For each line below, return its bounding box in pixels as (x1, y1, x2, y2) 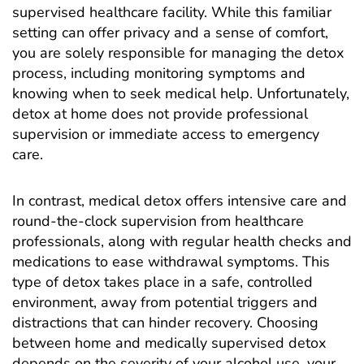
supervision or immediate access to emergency (12, 124, 319, 145)
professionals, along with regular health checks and (12, 231, 352, 251)
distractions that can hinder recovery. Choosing (12, 312, 318, 332)
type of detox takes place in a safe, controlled (12, 271, 313, 292)
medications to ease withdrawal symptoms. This (12, 251, 330, 271)
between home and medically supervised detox (12, 332, 326, 353)
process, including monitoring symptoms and (12, 63, 305, 84)
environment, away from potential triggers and (12, 292, 318, 312)
